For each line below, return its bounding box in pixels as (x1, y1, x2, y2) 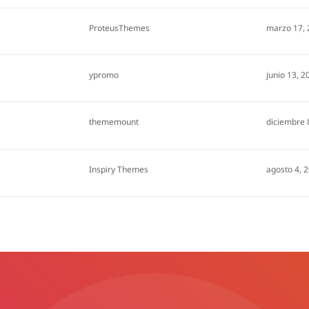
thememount (89, 116, 139, 128)
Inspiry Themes (89, 163, 148, 175)
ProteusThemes (89, 22, 150, 34)
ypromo (89, 69, 119, 81)
